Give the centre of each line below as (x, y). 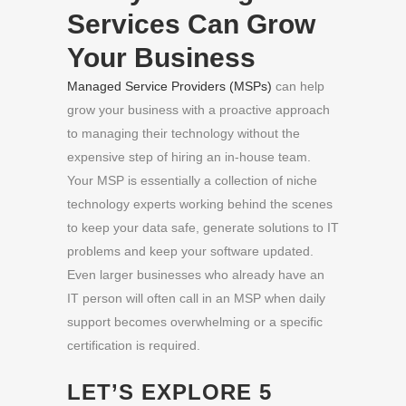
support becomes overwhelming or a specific (195, 322)
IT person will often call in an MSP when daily (196, 298)
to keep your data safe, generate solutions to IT (203, 227)
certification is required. (134, 345)
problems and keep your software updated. (190, 251)
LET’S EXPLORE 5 (169, 392)
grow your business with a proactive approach (198, 110)
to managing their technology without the (184, 133)
